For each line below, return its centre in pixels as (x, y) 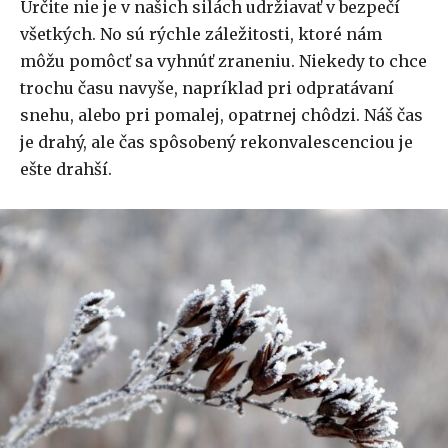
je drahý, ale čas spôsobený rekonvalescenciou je (216, 142)
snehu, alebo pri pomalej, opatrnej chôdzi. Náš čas (221, 115)
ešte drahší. (66, 169)
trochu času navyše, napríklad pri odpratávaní (207, 88)
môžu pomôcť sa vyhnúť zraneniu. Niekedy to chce (223, 61)
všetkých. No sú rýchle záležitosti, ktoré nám (201, 34)
